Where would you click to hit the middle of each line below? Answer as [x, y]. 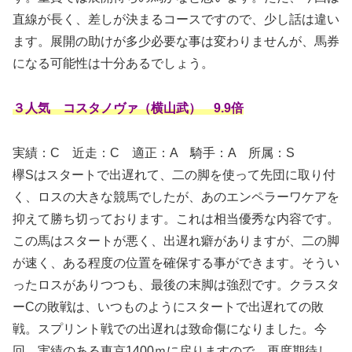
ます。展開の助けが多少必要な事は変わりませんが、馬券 [176, 42]
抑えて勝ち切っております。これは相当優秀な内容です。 [176, 218]
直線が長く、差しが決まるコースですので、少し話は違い [176, 20]
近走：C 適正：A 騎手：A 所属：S [177, 152]
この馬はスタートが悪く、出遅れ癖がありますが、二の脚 [176, 240]
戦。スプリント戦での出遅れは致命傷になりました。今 [170, 328]
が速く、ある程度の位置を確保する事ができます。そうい [176, 262]
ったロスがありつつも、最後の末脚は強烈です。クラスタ [176, 284]
